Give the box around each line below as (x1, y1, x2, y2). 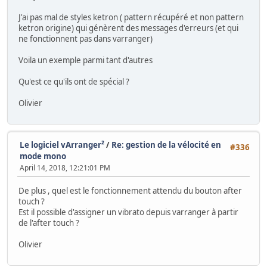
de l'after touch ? (18, 217, 79, 228)
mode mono (20, 151, 66, 162)
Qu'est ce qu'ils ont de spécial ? (18, 76, 129, 87)
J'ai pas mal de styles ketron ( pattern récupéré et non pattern (18, 11, 244, 23)
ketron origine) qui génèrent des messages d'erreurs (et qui (18, 22, 238, 33)
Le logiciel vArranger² (20, 139, 104, 151)
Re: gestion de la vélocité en (111, 139, 221, 151)
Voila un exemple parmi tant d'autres (18, 54, 153, 66)
